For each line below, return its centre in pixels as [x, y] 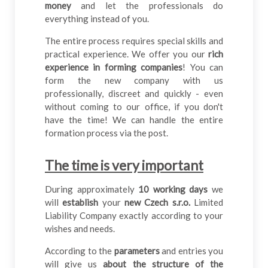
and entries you [191, 251]
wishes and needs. [80, 229]
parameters [137, 251]
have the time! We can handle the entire [134, 120]
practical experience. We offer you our [127, 54]
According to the [80, 251]
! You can [203, 67]
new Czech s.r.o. [157, 202]
